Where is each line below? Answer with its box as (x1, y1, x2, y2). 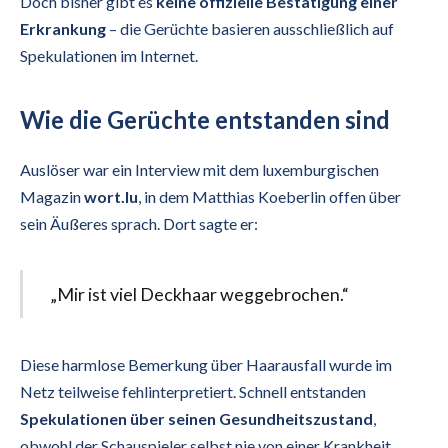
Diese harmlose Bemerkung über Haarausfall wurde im (20, 354, 392, 374)
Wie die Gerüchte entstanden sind (20, 104, 390, 134)
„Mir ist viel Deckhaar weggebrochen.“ (49, 282, 349, 305)
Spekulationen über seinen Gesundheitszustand (20, 408, 373, 428)
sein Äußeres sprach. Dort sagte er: (20, 213, 258, 233)
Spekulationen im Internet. (20, 46, 198, 66)
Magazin (20, 186, 84, 206)
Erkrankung (20, 19, 106, 39)
